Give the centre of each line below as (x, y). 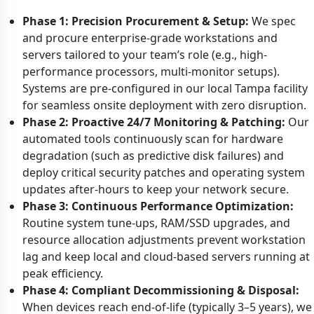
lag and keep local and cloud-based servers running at (166, 256)
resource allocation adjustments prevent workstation (164, 239)
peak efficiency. (63, 273)
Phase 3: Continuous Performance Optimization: (158, 206)
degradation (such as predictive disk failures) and (153, 155)
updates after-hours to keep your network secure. (156, 189)
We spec (272, 21)
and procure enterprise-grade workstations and (150, 37)
